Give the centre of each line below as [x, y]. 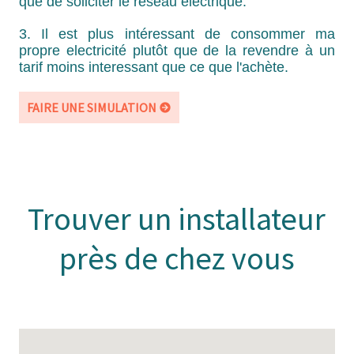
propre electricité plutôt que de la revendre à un [177, 50]
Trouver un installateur [177, 218]
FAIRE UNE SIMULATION [92, 107]
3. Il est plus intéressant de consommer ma [177, 34]
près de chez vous [177, 258]
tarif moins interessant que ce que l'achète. [154, 67]
